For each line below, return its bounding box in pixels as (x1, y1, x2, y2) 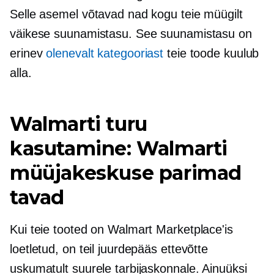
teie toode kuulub (163, 46, 259, 60)
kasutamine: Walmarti (10, 136, 228, 160)
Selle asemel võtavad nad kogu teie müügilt (10, 7, 243, 21)
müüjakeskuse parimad (10, 161, 242, 185)
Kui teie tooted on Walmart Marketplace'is (10, 223, 233, 236)
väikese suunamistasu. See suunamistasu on (10, 27, 252, 40)
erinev (10, 46, 46, 60)
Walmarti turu (10, 112, 147, 136)
